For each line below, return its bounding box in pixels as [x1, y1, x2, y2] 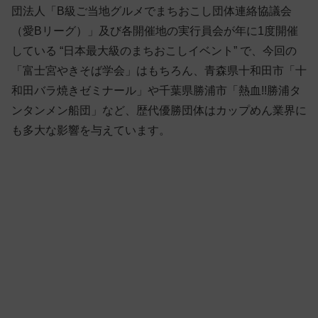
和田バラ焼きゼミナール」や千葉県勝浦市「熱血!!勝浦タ [11, 84, 301, 97]
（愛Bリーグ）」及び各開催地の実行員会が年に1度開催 [11, 25, 298, 38]
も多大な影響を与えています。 [11, 124, 170, 137]
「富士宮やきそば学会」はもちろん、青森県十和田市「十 [11, 65, 307, 77]
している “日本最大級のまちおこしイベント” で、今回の [11, 45, 297, 57]
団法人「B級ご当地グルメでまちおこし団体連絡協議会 [11, 5, 292, 18]
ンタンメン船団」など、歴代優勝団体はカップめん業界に [11, 104, 307, 117]
